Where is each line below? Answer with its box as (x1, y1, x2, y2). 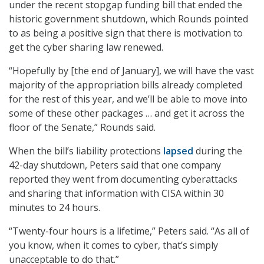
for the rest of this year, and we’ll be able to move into (9, 92, 247, 105)
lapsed (163, 144, 193, 157)
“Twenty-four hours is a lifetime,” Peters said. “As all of (9, 224, 249, 237)
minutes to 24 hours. (9, 200, 100, 214)
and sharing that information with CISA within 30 (9, 186, 224, 200)
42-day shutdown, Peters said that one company (9, 158, 221, 171)
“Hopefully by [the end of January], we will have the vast (9, 64, 254, 77)
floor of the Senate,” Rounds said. (9, 120, 158, 134)
